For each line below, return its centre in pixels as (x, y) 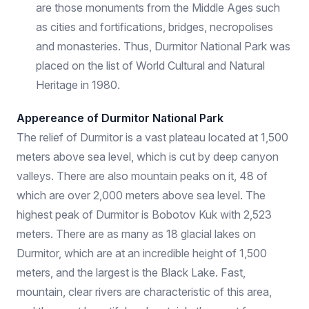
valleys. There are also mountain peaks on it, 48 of (142, 176)
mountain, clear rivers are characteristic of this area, (144, 292)
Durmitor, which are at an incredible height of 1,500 (142, 253)
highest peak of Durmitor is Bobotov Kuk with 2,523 (144, 215)
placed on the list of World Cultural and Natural (150, 66)
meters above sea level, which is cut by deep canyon (148, 157)
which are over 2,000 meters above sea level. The (141, 195)
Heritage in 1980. (78, 85)
